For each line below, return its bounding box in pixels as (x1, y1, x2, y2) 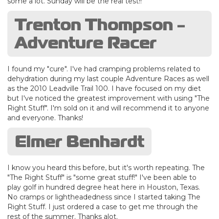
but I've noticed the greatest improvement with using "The (7, 93, 210, 103)
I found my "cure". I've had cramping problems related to (7, 64, 200, 73)
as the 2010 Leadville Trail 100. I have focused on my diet (7, 84, 201, 93)
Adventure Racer (15, 30, 156, 55)
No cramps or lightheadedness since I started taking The (7, 192, 200, 201)
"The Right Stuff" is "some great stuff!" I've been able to (7, 173, 197, 182)
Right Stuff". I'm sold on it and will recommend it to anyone (7, 103, 209, 112)
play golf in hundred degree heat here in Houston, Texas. (7, 182, 200, 192)
